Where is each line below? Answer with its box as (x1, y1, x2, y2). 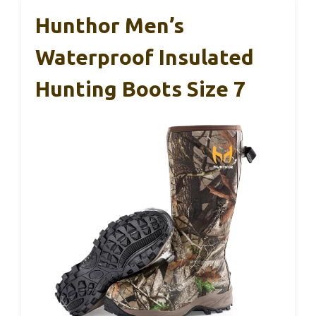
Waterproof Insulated (35, 45, 254, 70)
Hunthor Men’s (35, 13, 184, 38)
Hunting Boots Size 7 (35, 77, 245, 102)
